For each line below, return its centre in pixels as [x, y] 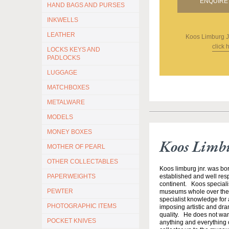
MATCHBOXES [68, 87]
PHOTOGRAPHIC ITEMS [82, 206]
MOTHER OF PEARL [76, 147]
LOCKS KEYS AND [74, 50]
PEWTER [60, 191]
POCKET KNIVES [72, 221]
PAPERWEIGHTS [71, 176]
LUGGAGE [62, 73]
